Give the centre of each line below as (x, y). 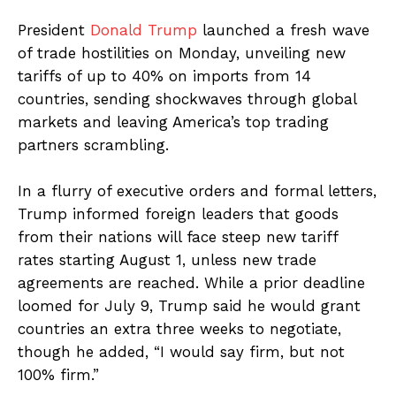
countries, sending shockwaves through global (187, 99)
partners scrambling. (93, 145)
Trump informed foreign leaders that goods (178, 214)
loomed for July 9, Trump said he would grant (189, 306)
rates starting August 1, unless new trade (167, 260)
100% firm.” (58, 375)
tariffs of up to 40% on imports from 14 (164, 76)
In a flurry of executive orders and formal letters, (197, 191)
